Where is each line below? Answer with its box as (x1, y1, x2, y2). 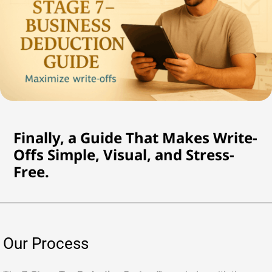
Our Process (3, 234, 89, 253)
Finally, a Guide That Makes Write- (13, 127, 258, 148)
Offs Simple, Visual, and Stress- (13, 144, 235, 165)
